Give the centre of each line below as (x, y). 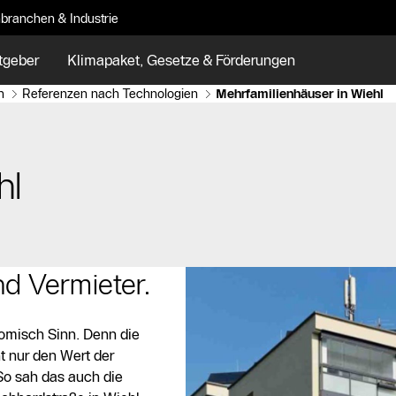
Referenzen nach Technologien (110, 94)
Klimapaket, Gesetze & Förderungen (181, 60)
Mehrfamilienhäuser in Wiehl (300, 94)
